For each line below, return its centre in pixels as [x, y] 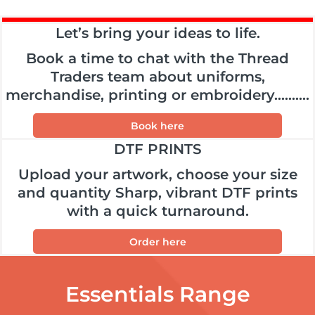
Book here [157, 126]
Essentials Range [157, 295]
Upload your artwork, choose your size [157, 175]
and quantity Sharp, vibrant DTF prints [157, 193]
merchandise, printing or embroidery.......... [157, 95]
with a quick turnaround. [157, 211]
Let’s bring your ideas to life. [157, 33]
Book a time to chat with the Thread [157, 59]
